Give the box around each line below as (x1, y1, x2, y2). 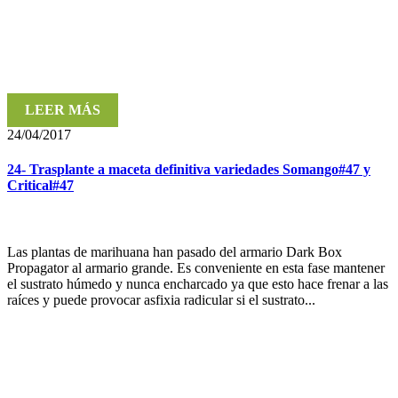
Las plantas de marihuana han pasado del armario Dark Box (7, 244, 342, 260)
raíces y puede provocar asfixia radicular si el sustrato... (7, 292, 315, 308)
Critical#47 (7, 177, 74, 193)
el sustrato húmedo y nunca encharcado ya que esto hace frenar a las (7, 276, 388, 292)
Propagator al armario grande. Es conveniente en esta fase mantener (7, 260, 385, 276)
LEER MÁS (25, 101, 100, 117)
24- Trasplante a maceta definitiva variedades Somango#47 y (7, 161, 370, 177)
